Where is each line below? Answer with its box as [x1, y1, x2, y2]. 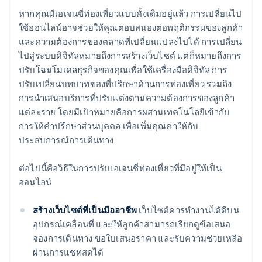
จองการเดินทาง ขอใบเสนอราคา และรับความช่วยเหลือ [33, 232, 243, 244]
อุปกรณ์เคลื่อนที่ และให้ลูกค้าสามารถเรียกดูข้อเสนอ [33, 218, 231, 230]
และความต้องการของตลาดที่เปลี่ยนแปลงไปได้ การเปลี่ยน [19, 36, 242, 48]
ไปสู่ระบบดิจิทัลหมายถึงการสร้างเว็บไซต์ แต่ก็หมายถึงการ [19, 50, 242, 62]
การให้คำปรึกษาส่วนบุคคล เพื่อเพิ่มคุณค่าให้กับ [19, 120, 199, 132]
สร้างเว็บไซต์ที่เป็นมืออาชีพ [33, 204, 137, 216]
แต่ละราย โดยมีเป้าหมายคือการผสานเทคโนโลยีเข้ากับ [19, 106, 230, 118]
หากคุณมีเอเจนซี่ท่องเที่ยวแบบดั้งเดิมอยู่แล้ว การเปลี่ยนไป [19, 8, 242, 20]
